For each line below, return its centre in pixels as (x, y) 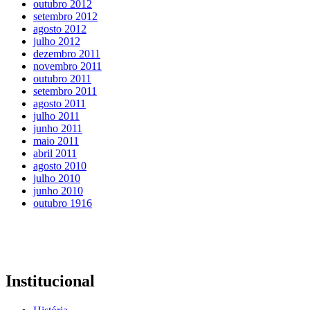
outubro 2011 (62, 78)
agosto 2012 (60, 28)
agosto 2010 (60, 165)
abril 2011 (55, 153)
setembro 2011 (65, 91)
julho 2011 (56, 116)
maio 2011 (56, 140)
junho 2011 (58, 128)
